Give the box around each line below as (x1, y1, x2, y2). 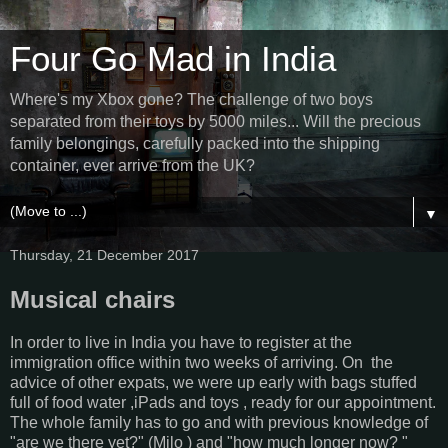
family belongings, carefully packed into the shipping (10, 135, 380, 152)
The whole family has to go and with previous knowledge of (10, 413, 428, 431)
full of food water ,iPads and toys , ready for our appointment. (10, 393, 436, 411)
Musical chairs (10, 286, 175, 313)
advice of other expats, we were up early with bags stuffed (10, 373, 417, 391)
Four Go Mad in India (10, 40, 336, 78)
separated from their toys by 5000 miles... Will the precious (10, 113, 421, 130)
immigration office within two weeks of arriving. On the (10, 353, 393, 371)
